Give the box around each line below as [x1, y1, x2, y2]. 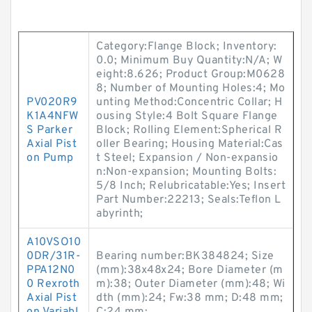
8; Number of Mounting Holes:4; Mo [96, 81, 286, 95]
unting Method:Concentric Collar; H [96, 95, 282, 109]
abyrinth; [96, 207, 143, 221]
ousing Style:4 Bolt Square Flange [96, 109, 278, 123]
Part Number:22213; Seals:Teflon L [96, 193, 281, 207]
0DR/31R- [26, 249, 80, 263]
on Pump [26, 151, 74, 165]
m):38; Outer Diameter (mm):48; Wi [96, 277, 286, 291]
